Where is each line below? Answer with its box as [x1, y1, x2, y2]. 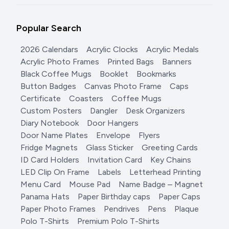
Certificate [20, 94, 61, 104]
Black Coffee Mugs [20, 69, 91, 79]
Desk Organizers [126, 106, 185, 116]
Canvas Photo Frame [84, 81, 162, 91]
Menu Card [20, 179, 61, 190]
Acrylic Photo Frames [20, 57, 99, 67]
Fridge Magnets [20, 143, 78, 153]
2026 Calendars [20, 44, 78, 55]
